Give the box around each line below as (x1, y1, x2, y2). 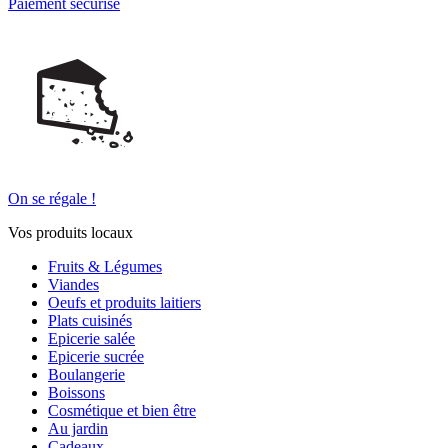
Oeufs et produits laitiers (48, 293, 201, 311)
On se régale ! (8, 189, 96, 207)
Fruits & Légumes (48, 257, 162, 275)
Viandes (48, 275, 99, 293)
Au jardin (48, 419, 108, 437)
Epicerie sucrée (48, 347, 144, 365)
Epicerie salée (48, 329, 135, 347)
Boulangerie (48, 365, 125, 383)
